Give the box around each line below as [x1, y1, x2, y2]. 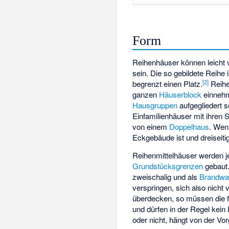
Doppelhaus [169, 121, 210, 132]
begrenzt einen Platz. [132, 78, 203, 89]
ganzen [132, 89, 159, 100]
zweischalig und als [132, 171, 200, 182]
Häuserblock [159, 89, 202, 100]
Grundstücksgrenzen [132, 160, 203, 171]
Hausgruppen [132, 100, 178, 111]
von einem [132, 121, 170, 132]
